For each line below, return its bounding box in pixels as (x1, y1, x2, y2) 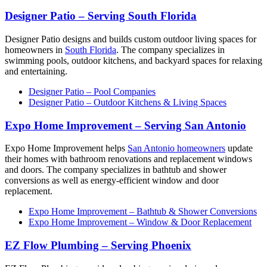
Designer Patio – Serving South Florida (5, 10, 197, 23)
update (225, 143, 253, 154)
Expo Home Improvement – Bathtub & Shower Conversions (29, 206, 257, 217)
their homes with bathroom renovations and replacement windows (5, 154, 252, 164)
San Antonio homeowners (128, 143, 225, 154)
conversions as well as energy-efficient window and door (5, 175, 219, 186)
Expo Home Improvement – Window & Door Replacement (29, 217, 252, 228)
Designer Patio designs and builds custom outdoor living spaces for (5, 33, 256, 44)
